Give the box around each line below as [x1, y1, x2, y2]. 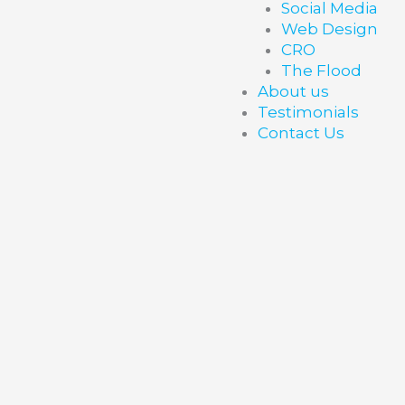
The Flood [280, 61, 362, 80]
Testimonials [258, 102, 359, 121]
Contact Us [258, 123, 344, 142]
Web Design [280, 19, 378, 38]
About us [258, 81, 329, 100]
